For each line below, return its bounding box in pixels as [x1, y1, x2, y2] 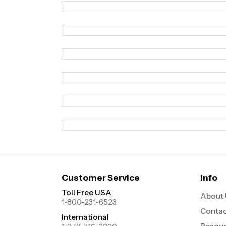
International [62, 212, 109, 222]
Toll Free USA [62, 188, 111, 197]
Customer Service [62, 173, 140, 183]
